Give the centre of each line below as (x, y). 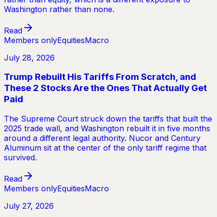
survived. (20, 157)
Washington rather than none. (59, 9)
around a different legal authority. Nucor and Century (102, 138)
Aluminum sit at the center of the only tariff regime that (105, 147)
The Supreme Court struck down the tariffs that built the (108, 118)
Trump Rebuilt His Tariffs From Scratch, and (100, 77)
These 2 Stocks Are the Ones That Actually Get (105, 88)
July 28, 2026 (29, 57)
